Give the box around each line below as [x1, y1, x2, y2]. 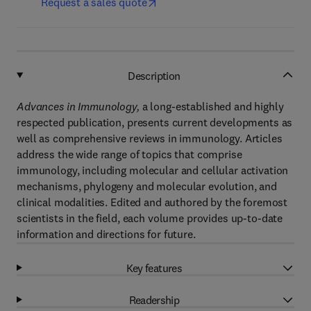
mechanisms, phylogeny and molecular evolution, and [17, 179, 277, 193]
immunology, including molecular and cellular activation [17, 163, 289, 177]
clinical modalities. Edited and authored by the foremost [17, 195, 288, 209]
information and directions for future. [17, 227, 196, 241]
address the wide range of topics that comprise [17, 147, 242, 161]
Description [128, 68, 180, 83]
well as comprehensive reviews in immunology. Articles [17, 131, 283, 145]
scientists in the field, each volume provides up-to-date [17, 211, 283, 225]
